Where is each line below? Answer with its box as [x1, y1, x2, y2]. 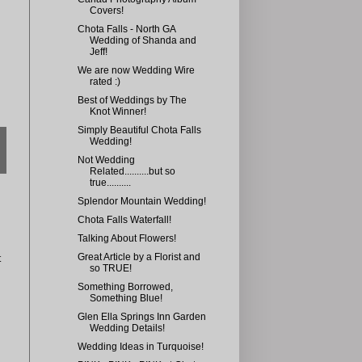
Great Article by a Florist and [77, 251, 200, 263]
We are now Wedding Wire [77, 65, 195, 76]
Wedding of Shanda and [89, 35, 196, 46]
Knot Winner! [89, 106, 146, 117]
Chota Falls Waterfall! [77, 214, 171, 225]
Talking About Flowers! [77, 233, 176, 244]
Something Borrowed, [77, 281, 173, 293]
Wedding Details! [89, 322, 165, 334]
